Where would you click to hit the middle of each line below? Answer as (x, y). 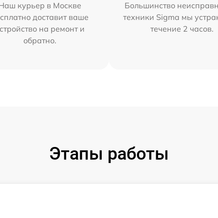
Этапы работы (109, 154)
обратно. (40, 41)
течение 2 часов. (182, 29)
